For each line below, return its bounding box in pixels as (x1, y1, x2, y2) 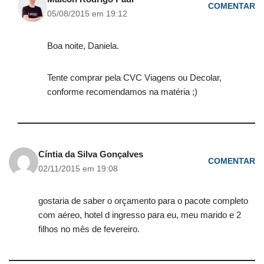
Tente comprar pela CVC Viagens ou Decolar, (47, 72, 222, 82)
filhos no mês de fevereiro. (38, 223, 140, 234)
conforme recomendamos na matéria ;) (47, 86, 197, 97)
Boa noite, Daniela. (47, 40, 119, 51)
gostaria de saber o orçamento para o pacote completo (38, 195, 248, 206)
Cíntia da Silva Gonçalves (38, 148, 143, 159)
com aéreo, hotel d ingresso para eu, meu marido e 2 (38, 209, 241, 220)
